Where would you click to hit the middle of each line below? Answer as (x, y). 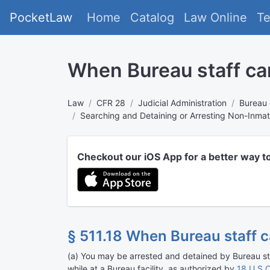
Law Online (215, 17)
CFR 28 (111, 103)
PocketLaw (41, 17)
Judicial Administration (182, 103)
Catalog (152, 17)
